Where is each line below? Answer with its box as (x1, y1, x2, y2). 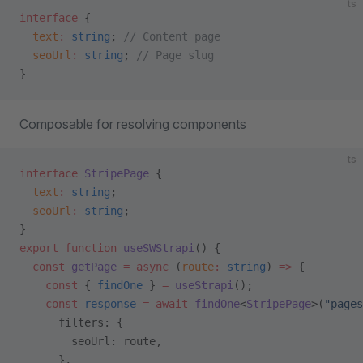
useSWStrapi (117, 241, 194, 254)
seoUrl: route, (19, 335, 162, 348)
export (19, 241, 58, 254)
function (58, 241, 117, 254)
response (78, 297, 136, 310)
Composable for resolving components (19, 116, 246, 132)
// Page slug (136, 49, 214, 62)
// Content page (123, 30, 220, 43)
